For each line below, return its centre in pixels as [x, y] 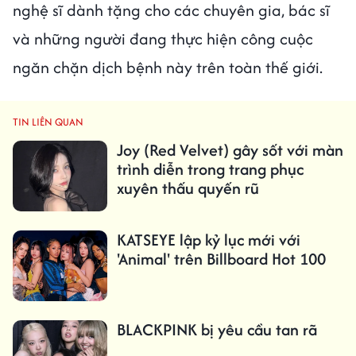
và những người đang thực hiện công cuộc [163, 38]
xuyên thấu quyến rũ [188, 188]
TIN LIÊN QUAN [48, 122]
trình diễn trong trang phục [210, 168]
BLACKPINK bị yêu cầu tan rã [217, 330]
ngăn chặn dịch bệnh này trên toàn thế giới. [168, 67]
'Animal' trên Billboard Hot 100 [221, 259]
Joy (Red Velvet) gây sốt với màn [230, 149]
